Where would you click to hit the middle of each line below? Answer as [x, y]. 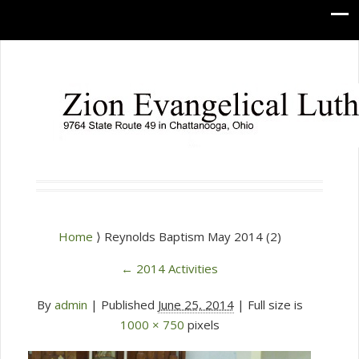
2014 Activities [175, 268]
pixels [202, 325]
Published [127, 305]
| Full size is [268, 305]
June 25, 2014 [196, 305]
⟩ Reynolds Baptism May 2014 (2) [188, 236]
